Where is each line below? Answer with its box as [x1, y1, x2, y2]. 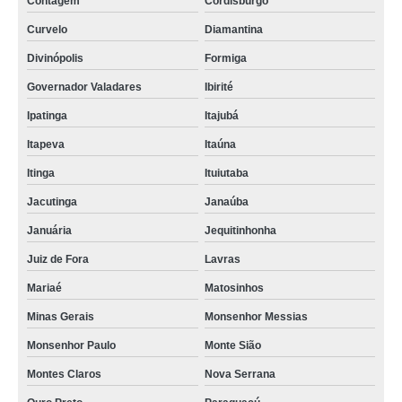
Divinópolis [27, 52, 83, 66]
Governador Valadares [27, 81, 142, 94]
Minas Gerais [27, 310, 94, 324]
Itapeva [27, 138, 65, 152]
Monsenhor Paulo [27, 339, 116, 353]
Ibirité [204, 81, 233, 94]
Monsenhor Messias [204, 310, 308, 324]
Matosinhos [204, 282, 264, 295]
